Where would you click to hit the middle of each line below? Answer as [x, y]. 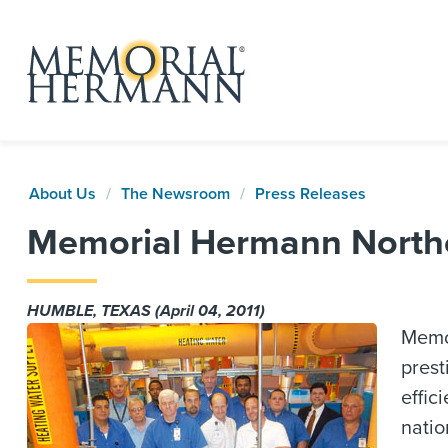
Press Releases [310, 194]
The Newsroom [175, 194]
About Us [62, 194]
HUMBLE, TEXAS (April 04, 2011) [146, 311]
